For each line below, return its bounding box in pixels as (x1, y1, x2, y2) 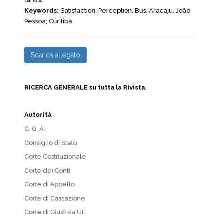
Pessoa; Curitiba (24, 18, 72, 25)
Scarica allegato (31, 51, 80, 59)
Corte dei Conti (24, 166, 70, 174)
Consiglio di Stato (24, 139, 77, 146)
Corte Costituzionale (24, 153, 86, 160)
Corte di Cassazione (24, 194, 85, 202)
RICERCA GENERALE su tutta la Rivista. (24, 84, 147, 91)
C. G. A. (24, 125, 45, 132)
